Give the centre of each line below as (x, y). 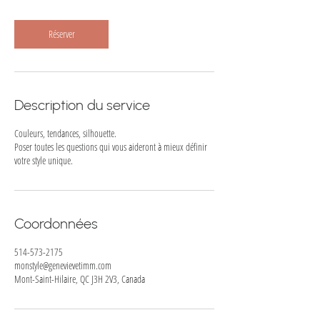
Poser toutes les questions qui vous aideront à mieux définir (111, 147)
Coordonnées (56, 224)
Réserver (61, 34)
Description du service (82, 105)
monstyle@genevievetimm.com (63, 266)
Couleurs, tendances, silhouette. (65, 134)
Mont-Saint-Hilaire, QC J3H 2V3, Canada (80, 279)
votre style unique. (44, 161)
